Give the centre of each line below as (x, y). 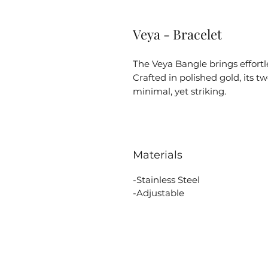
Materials (158, 155)
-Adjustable (159, 193)
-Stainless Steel (166, 179)
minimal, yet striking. (179, 91)
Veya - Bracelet (177, 34)
